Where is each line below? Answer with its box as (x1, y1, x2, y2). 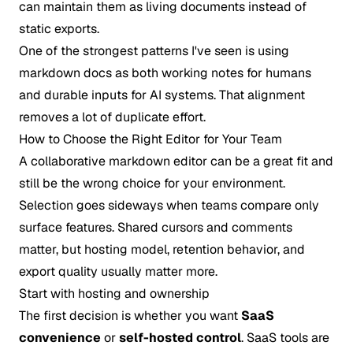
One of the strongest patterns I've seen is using (19, 43, 289, 59)
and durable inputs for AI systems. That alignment (19, 87, 305, 103)
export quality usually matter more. (19, 263, 217, 280)
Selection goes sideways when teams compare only (19, 197, 319, 214)
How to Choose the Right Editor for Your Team (19, 131, 282, 147)
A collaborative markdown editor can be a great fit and (19, 153, 333, 169)
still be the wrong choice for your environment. (19, 175, 285, 191)
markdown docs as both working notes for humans (19, 65, 311, 81)
